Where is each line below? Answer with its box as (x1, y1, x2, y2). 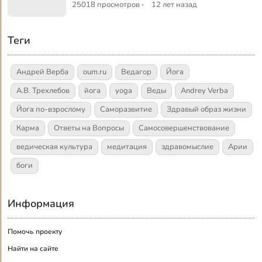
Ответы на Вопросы (54, 122, 125, 133)
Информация (8, 196, 75, 211)
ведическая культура (16, 141, 93, 152)
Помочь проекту (8, 226, 63, 236)
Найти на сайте (8, 243, 59, 253)
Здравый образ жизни (167, 104, 247, 115)
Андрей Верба (16, 66, 69, 77)
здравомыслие (161, 141, 214, 152)
